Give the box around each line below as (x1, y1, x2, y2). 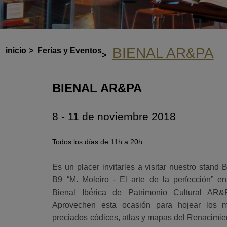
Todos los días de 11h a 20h (52, 137, 143, 146)
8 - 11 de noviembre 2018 (52, 110, 176, 122)
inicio (5, 46, 26, 55)
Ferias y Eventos (37, 46, 102, 55)
